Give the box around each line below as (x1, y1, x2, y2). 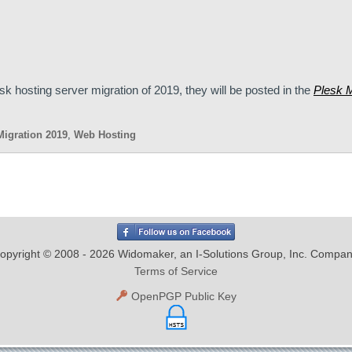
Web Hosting (74, 129, 136, 141)
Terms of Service (134, 265, 218, 277)
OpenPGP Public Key (127, 290, 236, 302)
